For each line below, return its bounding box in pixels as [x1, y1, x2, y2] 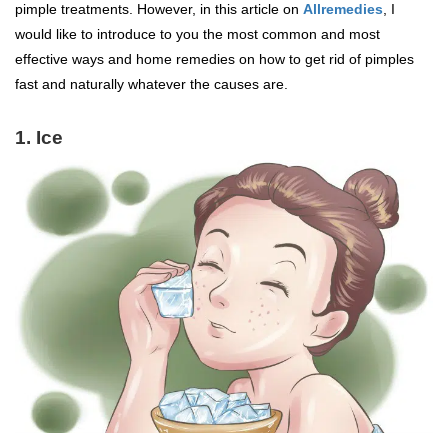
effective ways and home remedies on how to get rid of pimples [15, 50, 414, 67]
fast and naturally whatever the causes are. [15, 75, 288, 92]
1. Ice [15, 126, 63, 148]
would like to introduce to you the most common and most [15, 25, 380, 42]
